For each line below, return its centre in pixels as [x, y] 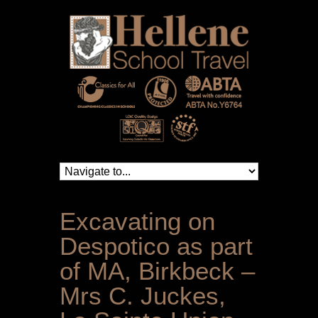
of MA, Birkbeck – [157, 271]
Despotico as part [156, 246]
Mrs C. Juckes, [143, 296]
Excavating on [137, 221]
